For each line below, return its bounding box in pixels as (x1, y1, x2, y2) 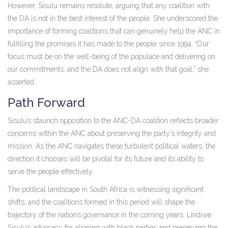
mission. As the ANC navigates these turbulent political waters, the (8, 142, 215, 151)
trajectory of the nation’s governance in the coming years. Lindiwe (8, 211, 211, 219)
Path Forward (8, 95, 85, 110)
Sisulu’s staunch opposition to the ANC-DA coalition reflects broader (8, 117, 219, 125)
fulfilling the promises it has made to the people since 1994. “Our (8, 40, 209, 48)
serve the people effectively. (8, 167, 94, 176)
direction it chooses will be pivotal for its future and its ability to (8, 155, 204, 163)
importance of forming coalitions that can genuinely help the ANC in (8, 27, 220, 36)
